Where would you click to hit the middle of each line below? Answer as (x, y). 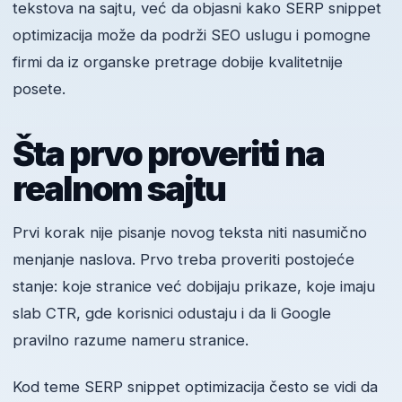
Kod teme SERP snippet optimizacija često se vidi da (195, 387)
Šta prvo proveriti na (169, 154)
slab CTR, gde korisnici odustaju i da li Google (172, 314)
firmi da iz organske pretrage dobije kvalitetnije (178, 62)
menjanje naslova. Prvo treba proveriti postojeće (184, 260)
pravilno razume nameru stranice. (131, 341)
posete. (39, 89)
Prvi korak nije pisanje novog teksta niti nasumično (190, 233)
